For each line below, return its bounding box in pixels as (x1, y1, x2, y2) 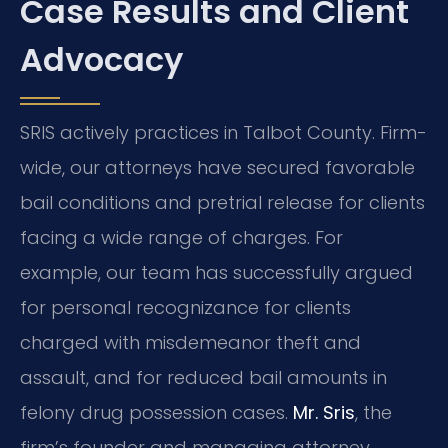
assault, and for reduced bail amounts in (20, 364, 387, 390)
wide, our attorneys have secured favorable (20, 154, 415, 180)
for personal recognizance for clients (20, 294, 351, 320)
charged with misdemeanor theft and (20, 329, 361, 355)
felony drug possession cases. (20, 399, 293, 425)
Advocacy (20, 36, 183, 82)
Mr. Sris (293, 399, 355, 425)
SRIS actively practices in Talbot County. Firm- (20, 119, 427, 145)
